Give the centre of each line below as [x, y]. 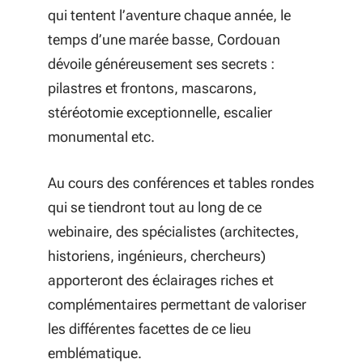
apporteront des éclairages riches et [161, 280]
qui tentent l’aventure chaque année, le [169, 15]
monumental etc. [101, 137]
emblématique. [95, 353]
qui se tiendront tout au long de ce [155, 207]
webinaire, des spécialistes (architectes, [173, 231]
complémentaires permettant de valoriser [177, 304]
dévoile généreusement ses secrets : [161, 64]
